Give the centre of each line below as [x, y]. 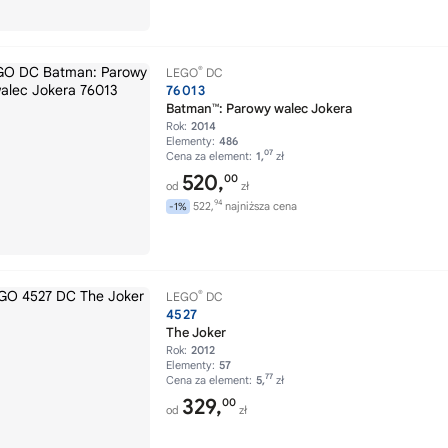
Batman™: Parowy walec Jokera [259, 108]
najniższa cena [259, 206]
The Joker [196, 332]
